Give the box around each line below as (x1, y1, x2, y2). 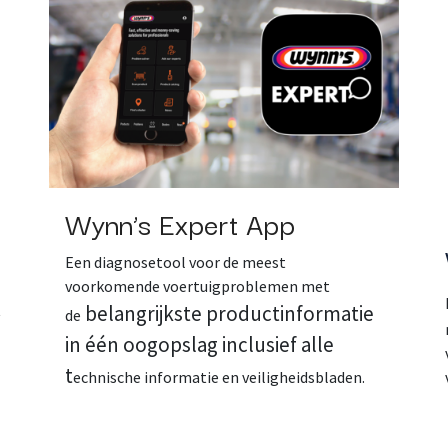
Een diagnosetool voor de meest (65, 251, 286, 272)
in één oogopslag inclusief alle (65, 330, 334, 358)
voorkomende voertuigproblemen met (65, 275, 330, 296)
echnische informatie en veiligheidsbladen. (73, 366, 365, 387)
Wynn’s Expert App (65, 200, 295, 244)
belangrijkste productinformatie (81, 299, 374, 327)
